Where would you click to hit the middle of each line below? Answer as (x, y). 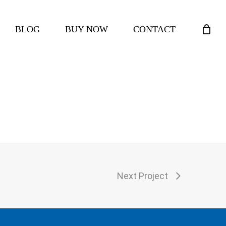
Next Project (143, 176)
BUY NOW (87, 29)
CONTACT (154, 29)
